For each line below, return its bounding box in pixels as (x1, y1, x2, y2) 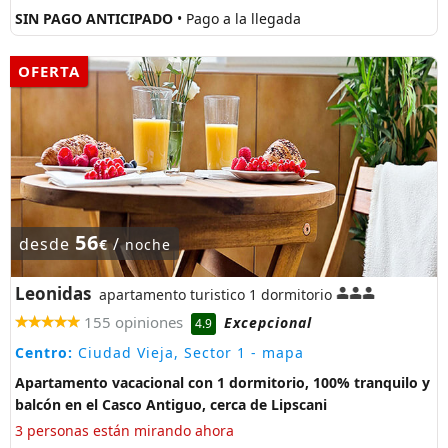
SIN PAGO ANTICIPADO (15, 8, 177, 28)
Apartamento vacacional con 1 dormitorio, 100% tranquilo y (15, 372, 430, 392)
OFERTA (18, 60, 80, 81)
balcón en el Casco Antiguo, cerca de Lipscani (15, 394, 327, 414)
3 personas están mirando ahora (15, 420, 234, 440)
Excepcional (224, 313, 312, 333)
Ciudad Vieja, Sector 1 (73, 342, 246, 362)
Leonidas (15, 281, 91, 305)
